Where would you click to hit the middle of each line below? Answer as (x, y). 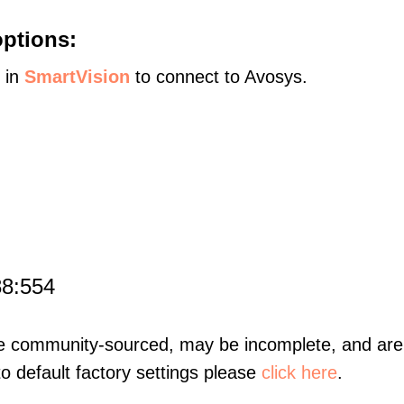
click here (299, 372)
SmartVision (77, 77)
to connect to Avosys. (219, 77)
